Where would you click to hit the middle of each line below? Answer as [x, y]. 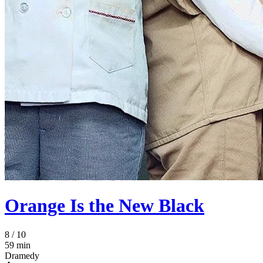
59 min [18, 245]
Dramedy [22, 255]
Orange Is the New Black [104, 206]
